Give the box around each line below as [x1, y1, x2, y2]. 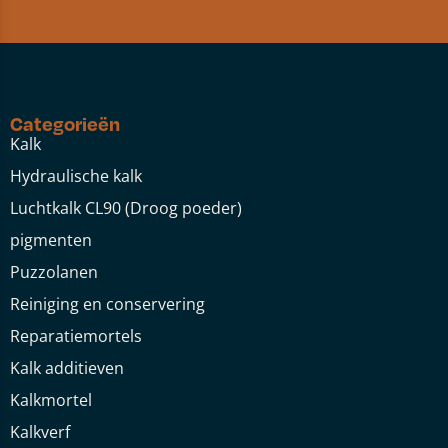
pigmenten [10, 229, 92, 251]
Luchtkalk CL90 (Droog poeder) [10, 197, 242, 219]
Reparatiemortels [10, 325, 142, 347]
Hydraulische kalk [10, 165, 142, 187]
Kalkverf [10, 421, 70, 443]
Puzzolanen [10, 261, 98, 283]
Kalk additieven [10, 357, 124, 379]
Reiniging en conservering [10, 293, 205, 315]
